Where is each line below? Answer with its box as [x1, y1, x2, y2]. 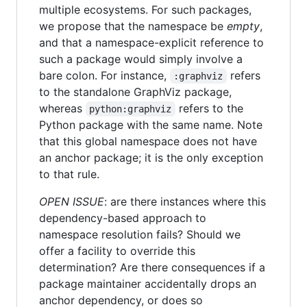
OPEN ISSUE [39, 194, 104, 208]
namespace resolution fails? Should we [39, 227, 241, 241]
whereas [39, 101, 86, 115]
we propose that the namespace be [39, 19, 227, 33]
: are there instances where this [104, 194, 266, 208]
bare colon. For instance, [39, 68, 170, 82]
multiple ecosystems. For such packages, [39, 2, 251, 16]
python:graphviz [89, 103, 172, 114]
